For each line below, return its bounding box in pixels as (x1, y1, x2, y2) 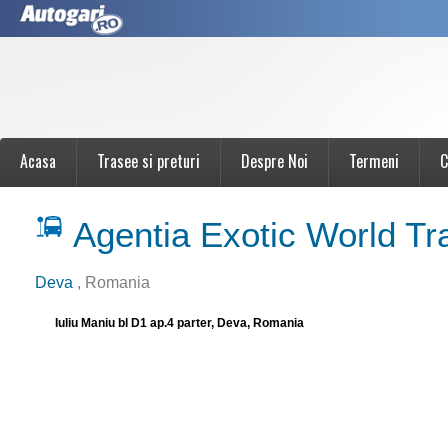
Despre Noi (241, 149, 308, 173)
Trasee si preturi (97, 149, 200, 173)
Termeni (349, 149, 399, 173)
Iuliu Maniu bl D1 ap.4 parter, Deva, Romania (55, 316, 304, 330)
